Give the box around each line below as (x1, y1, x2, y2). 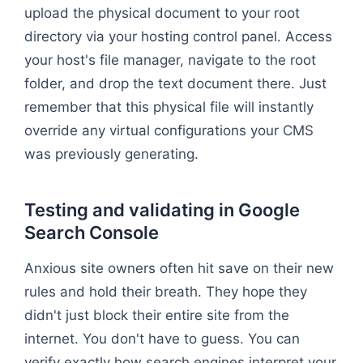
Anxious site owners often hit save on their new (24, 259, 334, 276)
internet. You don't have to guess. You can (24, 330, 300, 347)
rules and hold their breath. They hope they (24, 283, 307, 300)
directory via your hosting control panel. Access (24, 28, 332, 45)
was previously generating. (24, 145, 199, 162)
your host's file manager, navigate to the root (24, 51, 316, 68)
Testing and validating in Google (24, 199, 300, 220)
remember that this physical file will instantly (24, 98, 314, 115)
